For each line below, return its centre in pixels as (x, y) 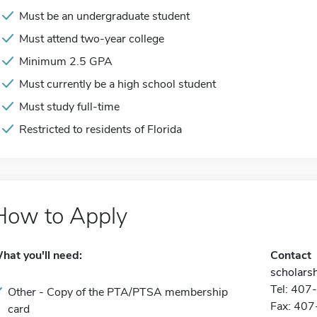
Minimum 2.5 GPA (66, 62)
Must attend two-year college (92, 39)
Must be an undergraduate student (104, 16)
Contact (290, 255)
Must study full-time (69, 107)
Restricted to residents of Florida (100, 129)
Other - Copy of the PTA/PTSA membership (118, 292)
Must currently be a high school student (117, 84)
